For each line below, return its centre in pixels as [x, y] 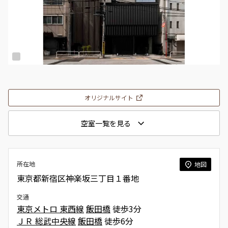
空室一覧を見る [106, 123]
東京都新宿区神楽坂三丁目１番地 [78, 178]
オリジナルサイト [109, 97]
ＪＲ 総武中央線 [46, 221]
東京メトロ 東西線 [50, 208]
